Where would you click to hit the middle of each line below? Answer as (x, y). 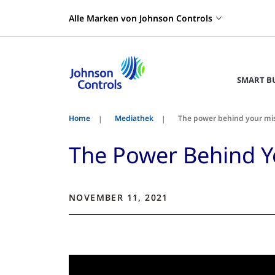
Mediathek (134, 118)
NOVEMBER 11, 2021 (118, 197)
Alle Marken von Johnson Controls (141, 18)
